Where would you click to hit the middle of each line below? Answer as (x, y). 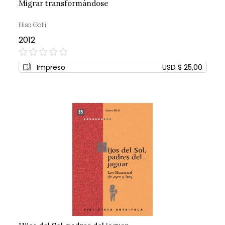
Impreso (51, 68)
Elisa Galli (32, 25)
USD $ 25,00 (182, 68)
